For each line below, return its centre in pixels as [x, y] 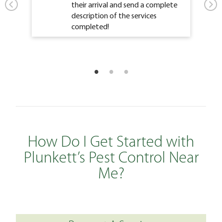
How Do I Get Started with [111, 142]
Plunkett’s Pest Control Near [111, 158]
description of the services [114, 16]
